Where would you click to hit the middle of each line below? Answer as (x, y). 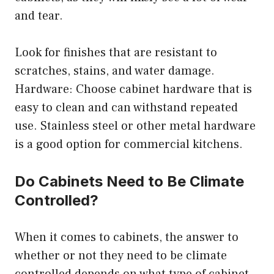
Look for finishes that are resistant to (116, 52)
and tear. (39, 16)
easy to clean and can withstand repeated (126, 107)
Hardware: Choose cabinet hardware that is (133, 89)
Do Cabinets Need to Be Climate (129, 181)
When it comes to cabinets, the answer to (127, 237)
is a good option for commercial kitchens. (129, 144)
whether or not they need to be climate (121, 255)
